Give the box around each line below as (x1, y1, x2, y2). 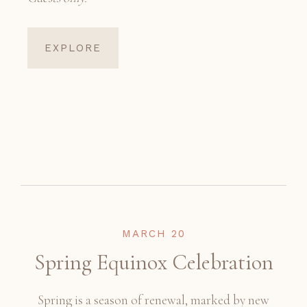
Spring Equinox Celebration (34, 249, 273, 276)
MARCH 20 (121, 228, 186, 241)
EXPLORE (45, 42, 101, 55)
